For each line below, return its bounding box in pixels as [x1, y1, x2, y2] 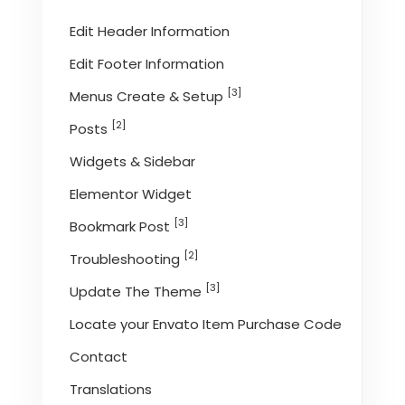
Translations [70, 379, 153, 399]
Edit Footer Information [70, 53, 225, 73]
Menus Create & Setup [70, 86, 228, 106]
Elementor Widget [70, 184, 193, 203]
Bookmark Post [70, 216, 174, 236]
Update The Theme [70, 281, 206, 301]
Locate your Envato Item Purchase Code [70, 314, 343, 334]
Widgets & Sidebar [70, 151, 196, 171]
